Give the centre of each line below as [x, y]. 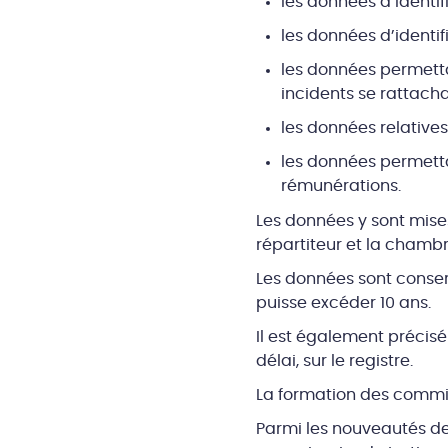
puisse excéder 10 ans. [343, 302]
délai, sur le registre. [334, 360]
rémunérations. [340, 186]
